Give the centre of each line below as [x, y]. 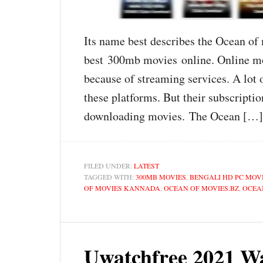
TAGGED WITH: [110, 176]
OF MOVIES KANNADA [122, 188]
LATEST [146, 165]
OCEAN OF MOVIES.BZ [201, 188]
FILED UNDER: [109, 165]
